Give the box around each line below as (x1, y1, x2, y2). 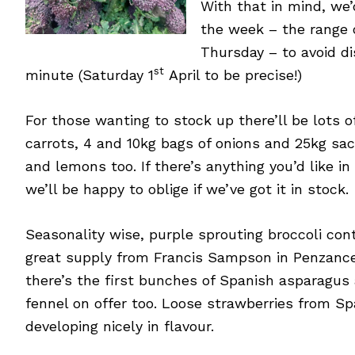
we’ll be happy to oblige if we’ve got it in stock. (25, 181, 349, 197)
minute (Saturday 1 (25, 67, 154, 83)
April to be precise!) (164, 67, 302, 83)
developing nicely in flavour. (25, 318, 214, 334)
